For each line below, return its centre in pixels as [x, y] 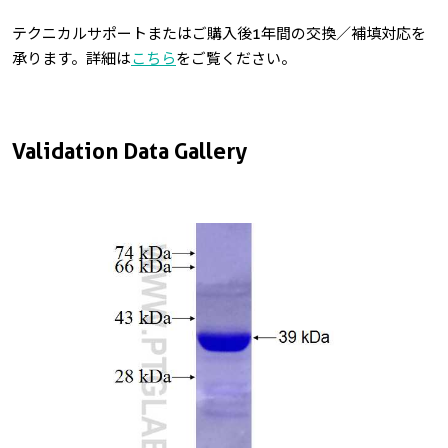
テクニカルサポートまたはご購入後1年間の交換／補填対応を [219, 33]
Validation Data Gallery [129, 151]
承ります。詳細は [71, 58]
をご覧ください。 [236, 58]
